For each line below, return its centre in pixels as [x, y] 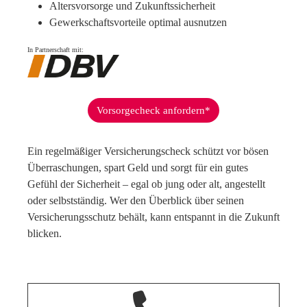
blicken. [45, 234]
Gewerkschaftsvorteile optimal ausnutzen [138, 22]
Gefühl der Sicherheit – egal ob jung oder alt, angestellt [146, 184]
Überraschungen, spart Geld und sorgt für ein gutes [138, 168]
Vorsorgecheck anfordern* [153, 111]
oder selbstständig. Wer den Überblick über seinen [136, 201]
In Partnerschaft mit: [56, 49]
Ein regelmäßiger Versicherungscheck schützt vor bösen [148, 151]
